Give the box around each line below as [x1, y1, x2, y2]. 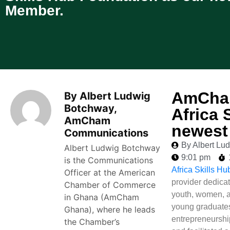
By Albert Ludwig [64, 89, 150, 102]
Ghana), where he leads [64, 204, 155, 215]
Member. [5, 3, 64, 18]
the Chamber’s [64, 216, 120, 227]
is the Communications [64, 155, 153, 165]
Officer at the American [64, 167, 155, 178]
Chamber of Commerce [64, 179, 156, 190]
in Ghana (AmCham [64, 191, 139, 202]
